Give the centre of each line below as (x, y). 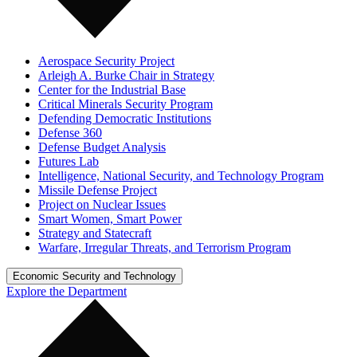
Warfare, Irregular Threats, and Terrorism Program (165, 247)
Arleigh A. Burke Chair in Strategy (126, 75)
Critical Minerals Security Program (126, 104)
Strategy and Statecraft (95, 233)
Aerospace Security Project (106, 61)
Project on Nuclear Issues (102, 204)
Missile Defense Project (98, 190)
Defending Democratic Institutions (125, 118)
